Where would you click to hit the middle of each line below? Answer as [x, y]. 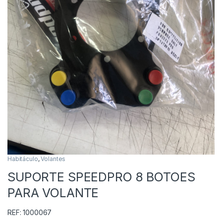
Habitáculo [23, 159]
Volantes [53, 159]
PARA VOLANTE [53, 193]
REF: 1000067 [30, 213]
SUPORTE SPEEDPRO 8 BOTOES [101, 177]
